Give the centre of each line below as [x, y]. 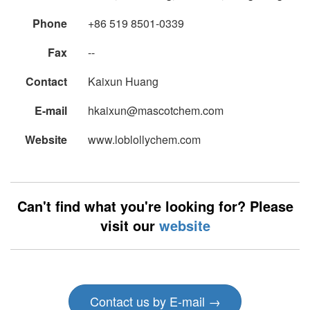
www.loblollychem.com [144, 139]
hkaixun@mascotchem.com [156, 110]
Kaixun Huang [123, 81]
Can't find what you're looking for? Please [155, 206]
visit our [129, 225]
